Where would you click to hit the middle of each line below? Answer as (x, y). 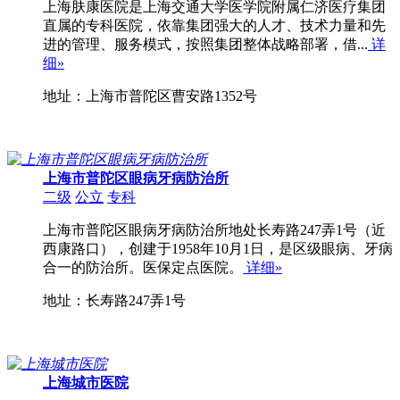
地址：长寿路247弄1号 (114, 301)
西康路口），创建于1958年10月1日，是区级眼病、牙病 (218, 249)
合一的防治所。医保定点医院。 (143, 268)
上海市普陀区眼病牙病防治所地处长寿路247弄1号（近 (214, 230)
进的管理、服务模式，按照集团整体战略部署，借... (205, 45)
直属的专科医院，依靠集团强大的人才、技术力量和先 (214, 26)
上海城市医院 (86, 383)
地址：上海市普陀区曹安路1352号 (150, 96)
